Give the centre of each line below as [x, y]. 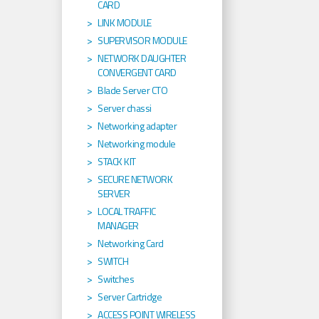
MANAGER [118, 226]
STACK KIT [117, 162]
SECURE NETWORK [135, 179]
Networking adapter [137, 126]
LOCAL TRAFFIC [127, 211]
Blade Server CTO [132, 90]
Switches [116, 279]
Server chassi [125, 108]
